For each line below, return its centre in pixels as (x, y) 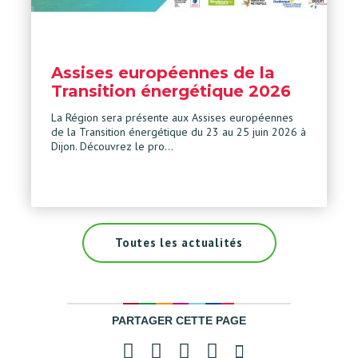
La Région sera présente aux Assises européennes (172, 117)
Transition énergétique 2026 (171, 91)
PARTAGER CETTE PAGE (179, 320)
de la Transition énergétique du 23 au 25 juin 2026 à (179, 131)
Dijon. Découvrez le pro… (112, 146)
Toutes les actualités (179, 242)
